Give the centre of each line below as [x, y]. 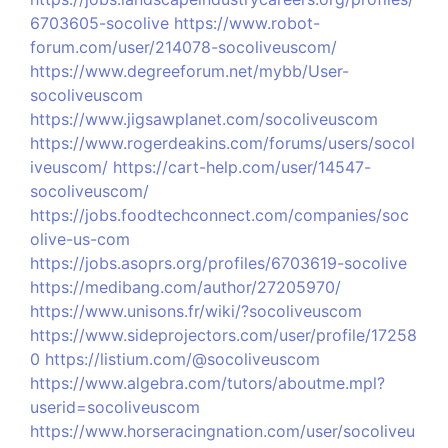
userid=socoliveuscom [115, 407]
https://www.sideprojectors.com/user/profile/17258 [223, 335]
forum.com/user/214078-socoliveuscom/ [183, 47]
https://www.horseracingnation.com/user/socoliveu [222, 431]
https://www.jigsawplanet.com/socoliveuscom [204, 119]
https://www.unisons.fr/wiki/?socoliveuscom [196, 311]
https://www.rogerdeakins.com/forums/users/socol [222, 143]
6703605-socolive [99, 23]
